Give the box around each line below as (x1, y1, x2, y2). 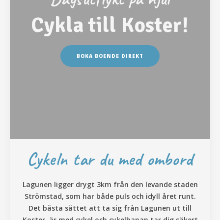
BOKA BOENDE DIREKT (77, 53, 143, 60)
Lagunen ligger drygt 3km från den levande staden (22, 180, 198, 190)
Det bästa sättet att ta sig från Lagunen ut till (28, 203, 192, 213)
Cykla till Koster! (31, 13, 189, 38)
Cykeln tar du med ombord (27, 148, 193, 171)
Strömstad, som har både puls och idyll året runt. (24, 192, 196, 201)
